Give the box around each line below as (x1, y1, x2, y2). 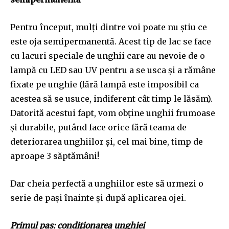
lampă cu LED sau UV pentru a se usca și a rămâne (10, 64, 216, 75)
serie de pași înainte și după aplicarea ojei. (10, 192, 186, 203)
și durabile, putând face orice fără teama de (10, 122, 187, 132)
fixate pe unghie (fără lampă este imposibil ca (10, 79, 199, 89)
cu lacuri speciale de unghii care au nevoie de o (10, 50, 205, 61)
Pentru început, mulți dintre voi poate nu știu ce (10, 21, 207, 32)
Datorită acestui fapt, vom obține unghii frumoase (10, 107, 215, 118)
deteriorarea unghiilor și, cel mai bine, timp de (10, 136, 203, 147)
